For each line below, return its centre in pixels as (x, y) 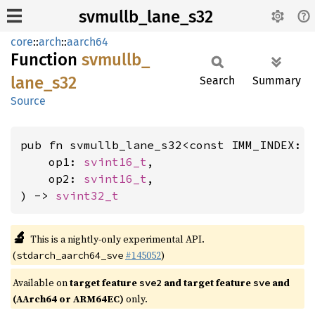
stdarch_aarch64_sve (70, 255)
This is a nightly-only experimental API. (117, 239)
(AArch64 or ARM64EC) (68, 299)
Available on (41, 283)
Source (28, 101)
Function (46, 60)
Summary (277, 81)
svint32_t (87, 195)
